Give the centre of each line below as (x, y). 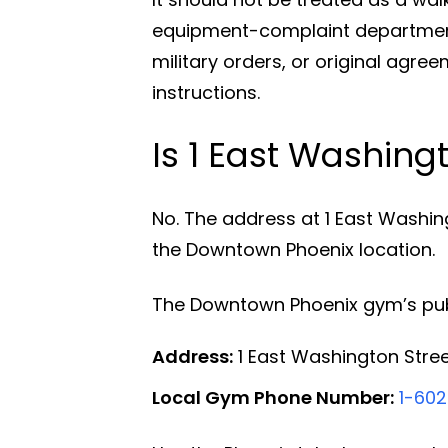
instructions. (206, 92)
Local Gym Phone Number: (273, 397)
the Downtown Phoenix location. (293, 249)
